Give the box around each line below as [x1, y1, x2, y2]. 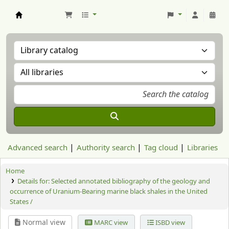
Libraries [187, 142, 218, 153]
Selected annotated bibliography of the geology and [51, 176, 210, 186]
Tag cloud [144, 142, 178, 153]
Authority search [77, 142, 135, 153]
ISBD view [153, 218, 185, 227]
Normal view [20, 217, 66, 228]
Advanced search [8, 142, 67, 153]
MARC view [92, 218, 128, 227]
